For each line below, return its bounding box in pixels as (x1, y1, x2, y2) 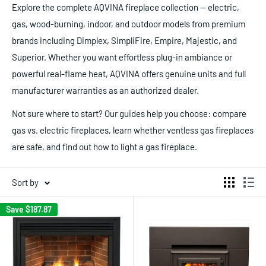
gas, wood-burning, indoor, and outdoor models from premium (12, 18, 245, 29)
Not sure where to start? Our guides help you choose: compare (12, 107, 246, 119)
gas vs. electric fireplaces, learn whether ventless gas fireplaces (12, 124, 254, 135)
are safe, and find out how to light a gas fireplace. (12, 141, 197, 152)
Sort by (12, 176, 39, 188)
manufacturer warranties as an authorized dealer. (12, 85, 199, 96)
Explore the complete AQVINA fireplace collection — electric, (12, 2, 239, 12)
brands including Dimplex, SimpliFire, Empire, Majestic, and (12, 35, 237, 46)
